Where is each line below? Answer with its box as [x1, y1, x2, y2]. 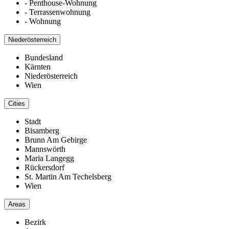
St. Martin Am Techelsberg [25, 172, 111, 181]
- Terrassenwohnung [25, 7, 90, 16]
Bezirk [25, 217, 46, 226]
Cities [8, 99, 25, 107]
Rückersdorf [25, 163, 64, 172]
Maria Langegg [25, 153, 74, 163]
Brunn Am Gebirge [25, 135, 87, 144]
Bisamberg [25, 126, 59, 135]
